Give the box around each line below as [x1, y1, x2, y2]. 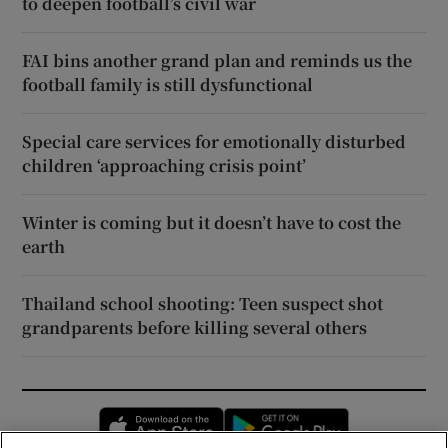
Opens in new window [224, 409, 368, 425]
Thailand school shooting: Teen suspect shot [22, 291, 384, 315]
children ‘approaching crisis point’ [22, 153, 307, 177]
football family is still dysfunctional [22, 72, 314, 96]
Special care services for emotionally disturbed [22, 129, 407, 153]
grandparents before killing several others [22, 315, 368, 339]
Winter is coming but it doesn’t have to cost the [22, 210, 402, 234]
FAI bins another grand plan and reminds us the [22, 48, 413, 72]
